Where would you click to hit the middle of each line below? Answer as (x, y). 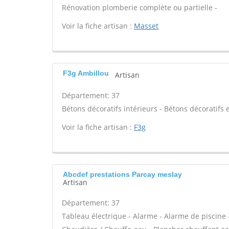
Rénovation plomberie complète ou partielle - (140, 7)
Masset (146, 26)
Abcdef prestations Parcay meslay (122, 174)
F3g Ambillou (86, 73)
